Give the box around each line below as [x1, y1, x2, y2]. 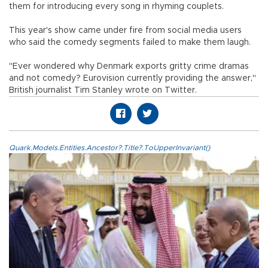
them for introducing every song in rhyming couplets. [9, 2, 224, 11]
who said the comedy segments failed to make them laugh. [9, 38, 251, 47]
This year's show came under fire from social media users [9, 26, 242, 35]
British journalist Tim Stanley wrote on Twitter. [9, 86, 199, 95]
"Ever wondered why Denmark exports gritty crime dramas [9, 62, 249, 71]
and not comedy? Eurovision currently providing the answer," [9, 74, 256, 83]
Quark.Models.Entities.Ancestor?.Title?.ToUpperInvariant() [9, 144, 210, 151]
